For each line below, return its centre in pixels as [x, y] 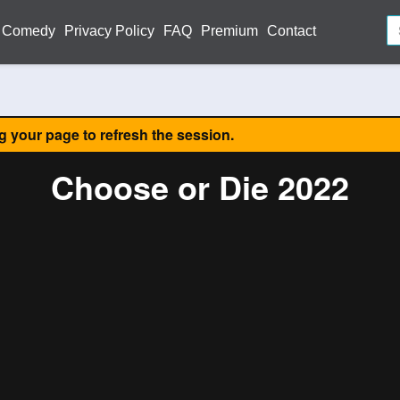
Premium [229, 31]
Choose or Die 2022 [200, 187]
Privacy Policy [109, 31]
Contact [292, 31]
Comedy [29, 31]
